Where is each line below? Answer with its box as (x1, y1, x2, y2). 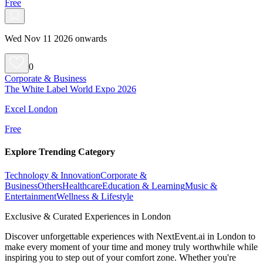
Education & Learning (102, 180, 185, 191)
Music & (185, 180, 217, 191)
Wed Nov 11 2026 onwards (5, 33, 107, 43)
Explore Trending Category (5, 147, 115, 157)
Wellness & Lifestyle (56, 191, 133, 201)
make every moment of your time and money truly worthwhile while (5, 241, 258, 252)
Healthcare (62, 180, 102, 191)
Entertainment (5, 191, 56, 201)
